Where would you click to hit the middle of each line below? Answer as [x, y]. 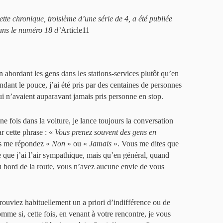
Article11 [75, 30]
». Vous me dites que [145, 144]
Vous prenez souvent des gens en [106, 132]
